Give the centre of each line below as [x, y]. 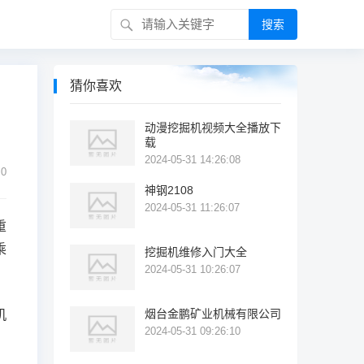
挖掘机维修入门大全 [196, 252]
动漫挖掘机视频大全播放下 [213, 128]
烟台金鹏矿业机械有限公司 [213, 314]
